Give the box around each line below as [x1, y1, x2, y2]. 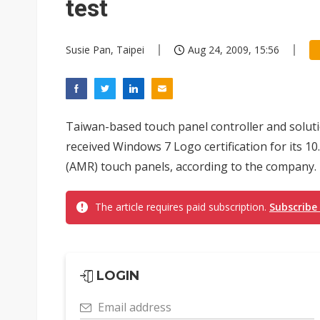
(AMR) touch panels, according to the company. [66, 159, 316, 174]
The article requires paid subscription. [95, 200, 269, 214]
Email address [98, 299, 171, 315]
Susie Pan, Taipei [66, 43, 144, 56]
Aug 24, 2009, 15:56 [188, 43, 279, 56]
